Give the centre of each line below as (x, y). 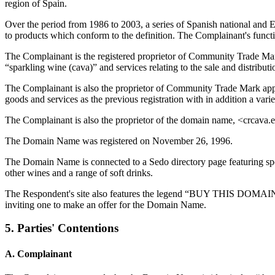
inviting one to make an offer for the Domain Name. (106, 204)
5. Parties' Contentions (62, 228)
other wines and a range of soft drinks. (79, 172)
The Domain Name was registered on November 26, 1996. (119, 141)
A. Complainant (38, 254)
